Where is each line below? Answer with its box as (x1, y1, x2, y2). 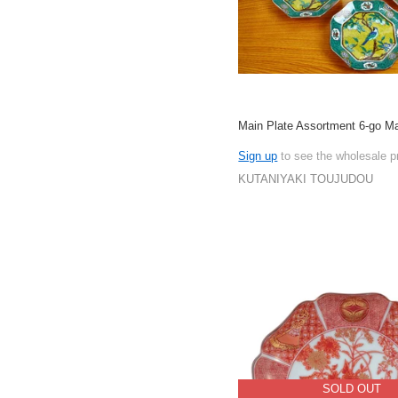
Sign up (238, 149, 278, 163)
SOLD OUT (322, 382, 381, 396)
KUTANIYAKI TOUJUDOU (238, 172, 374, 187)
